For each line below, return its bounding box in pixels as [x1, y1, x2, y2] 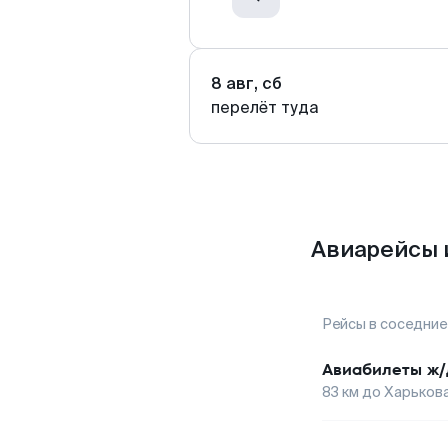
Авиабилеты [322, 358, 422, 381]
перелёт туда [211, 97, 319, 118]
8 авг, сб [211, 73, 282, 94]
